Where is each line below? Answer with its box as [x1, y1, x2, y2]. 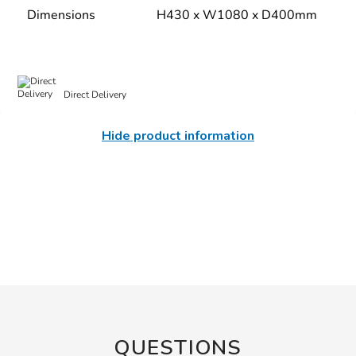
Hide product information [102, 127, 254, 145]
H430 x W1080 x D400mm [156, 6, 317, 25]
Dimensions [27, 6, 96, 25]
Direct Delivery [64, 87, 127, 101]
